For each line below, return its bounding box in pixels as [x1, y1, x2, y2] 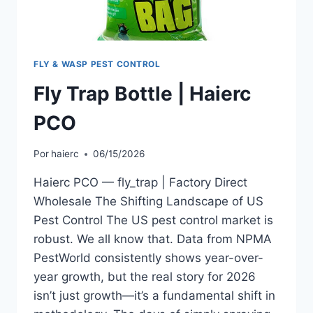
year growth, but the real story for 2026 [34, 270, 256, 284]
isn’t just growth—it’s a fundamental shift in [34, 289, 275, 303]
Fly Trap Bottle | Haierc [34, 81, 251, 105]
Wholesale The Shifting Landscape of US [34, 194, 263, 209]
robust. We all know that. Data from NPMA [34, 232, 272, 247]
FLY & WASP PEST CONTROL [34, 58, 161, 69]
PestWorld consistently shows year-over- [34, 251, 263, 265]
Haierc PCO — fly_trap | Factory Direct [34, 175, 247, 190]
